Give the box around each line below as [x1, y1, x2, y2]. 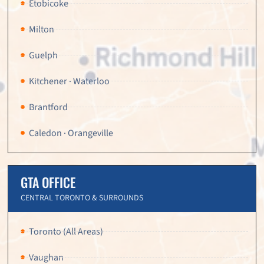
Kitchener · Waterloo [28, 74, 110, 88]
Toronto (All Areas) [28, 225, 103, 238]
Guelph [28, 48, 58, 62]
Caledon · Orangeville [28, 126, 113, 140]
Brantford [28, 100, 68, 114]
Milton [28, 22, 54, 36]
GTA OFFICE [21, 173, 75, 192]
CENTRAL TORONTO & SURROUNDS [21, 192, 143, 204]
